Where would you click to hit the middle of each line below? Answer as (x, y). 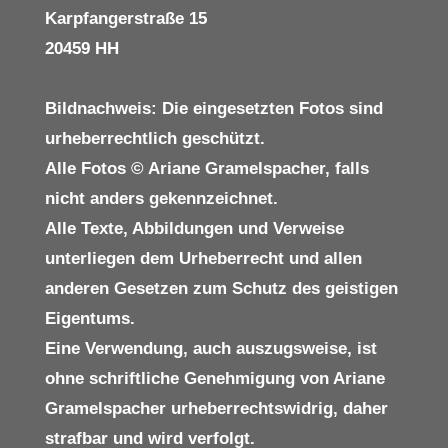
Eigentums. (89, 318)
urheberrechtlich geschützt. (154, 138)
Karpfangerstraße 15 (125, 18)
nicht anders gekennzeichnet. (161, 198)
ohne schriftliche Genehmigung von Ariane (214, 378)
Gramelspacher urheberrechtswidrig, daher (216, 408)
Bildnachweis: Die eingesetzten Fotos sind (213, 108)
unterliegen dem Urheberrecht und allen (203, 258)
